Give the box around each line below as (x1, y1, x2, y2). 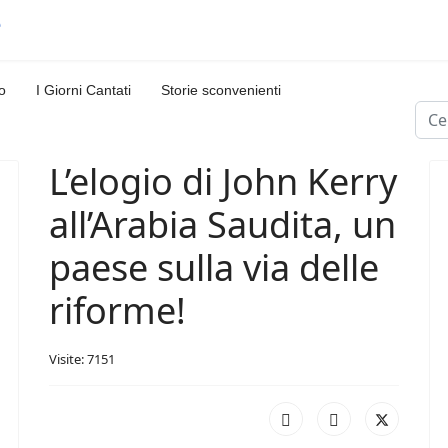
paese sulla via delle (49, 243, 379, 292)
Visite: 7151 (49, 350, 115, 368)
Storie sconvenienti (161, 82, 281, 98)
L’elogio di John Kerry (49, 157, 397, 206)
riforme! (49, 286, 186, 335)
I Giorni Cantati (36, 82, 131, 98)
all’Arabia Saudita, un (49, 200, 396, 249)
